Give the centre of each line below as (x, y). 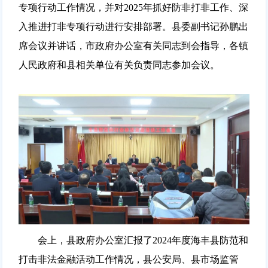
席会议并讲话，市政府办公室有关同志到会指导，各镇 (133, 45)
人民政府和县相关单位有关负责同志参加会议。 (119, 65)
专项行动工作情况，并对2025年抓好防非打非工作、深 (133, 7)
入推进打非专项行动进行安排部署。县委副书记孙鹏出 (133, 26)
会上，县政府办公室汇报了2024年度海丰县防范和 (133, 240)
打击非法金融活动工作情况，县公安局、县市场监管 (128, 259)
